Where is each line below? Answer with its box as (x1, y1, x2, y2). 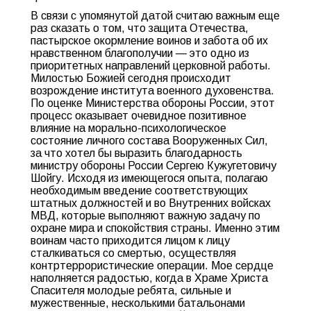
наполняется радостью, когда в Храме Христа (31, 272, 268, 284)
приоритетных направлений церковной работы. (31, 60, 271, 72)
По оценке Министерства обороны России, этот (31, 97, 275, 109)
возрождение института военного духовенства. (31, 85, 274, 96)
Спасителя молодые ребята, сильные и (31, 285, 231, 296)
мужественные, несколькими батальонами (31, 297, 245, 309)
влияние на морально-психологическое (31, 122, 226, 134)
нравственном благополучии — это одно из (31, 47, 249, 59)
